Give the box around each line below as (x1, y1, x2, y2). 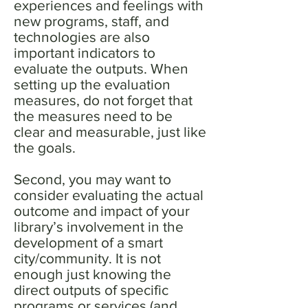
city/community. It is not (14, 250, 161, 266)
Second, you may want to (14, 171, 171, 187)
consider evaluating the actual (14, 187, 203, 203)
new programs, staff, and (14, 13, 169, 29)
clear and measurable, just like (14, 124, 206, 140)
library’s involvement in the (14, 219, 184, 234)
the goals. (14, 140, 76, 155)
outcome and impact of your (14, 203, 190, 219)
